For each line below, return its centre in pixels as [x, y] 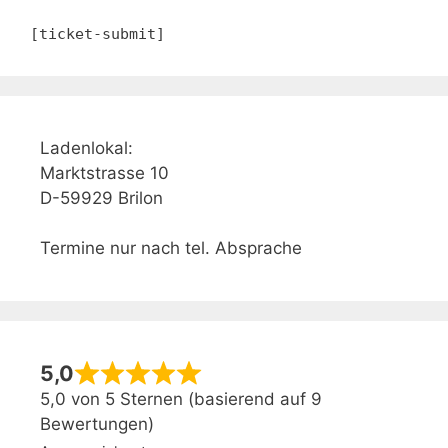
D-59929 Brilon [101, 198]
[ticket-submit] [97, 34]
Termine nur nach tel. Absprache [171, 248]
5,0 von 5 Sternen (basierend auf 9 [181, 398]
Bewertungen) [97, 423]
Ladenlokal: [86, 148]
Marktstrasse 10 [104, 173]
